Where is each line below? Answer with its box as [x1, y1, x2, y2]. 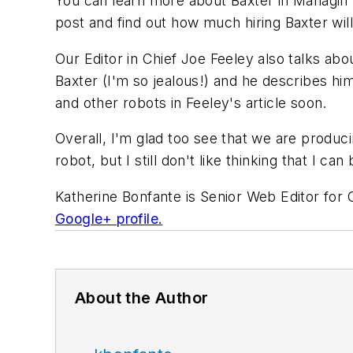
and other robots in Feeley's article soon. [55, 94, 327, 111]
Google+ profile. [55, 210, 163, 227]
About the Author [75, 288, 209, 307]
